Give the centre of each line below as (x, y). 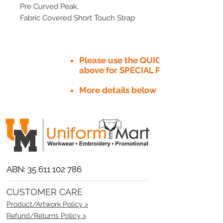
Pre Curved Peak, (49, 6)
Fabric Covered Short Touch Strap (77, 18)
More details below (118, 90)
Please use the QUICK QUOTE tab (147, 60)
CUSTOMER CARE (45, 192)
